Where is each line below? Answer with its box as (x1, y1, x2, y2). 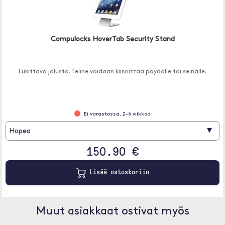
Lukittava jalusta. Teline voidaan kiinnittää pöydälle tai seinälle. (19, 69, 206, 75)
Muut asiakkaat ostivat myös (36, 206, 189, 217)
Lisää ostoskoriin (86, 167, 149, 177)
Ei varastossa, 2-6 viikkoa (84, 111, 151, 117)
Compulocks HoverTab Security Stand (50, 36, 175, 43)
